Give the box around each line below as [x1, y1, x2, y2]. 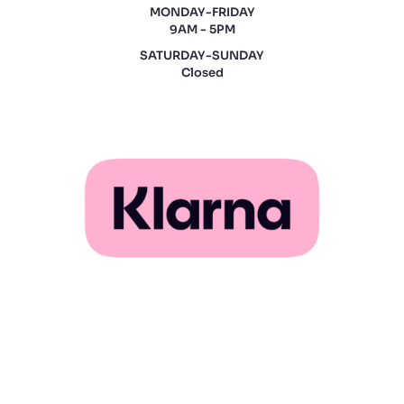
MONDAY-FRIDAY [149, 4, 255, 20]
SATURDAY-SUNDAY [140, 47, 264, 63]
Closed [180, 64, 224, 80]
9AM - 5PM [169, 21, 235, 37]
